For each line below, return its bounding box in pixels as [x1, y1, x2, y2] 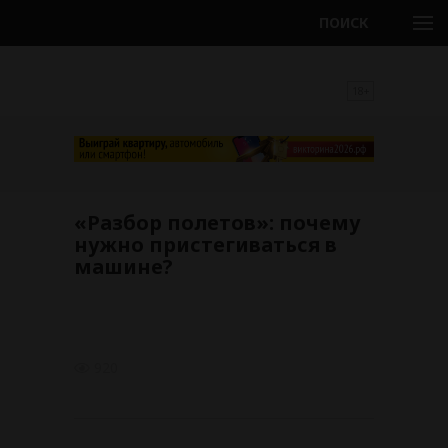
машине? [74, 253, 173, 281]
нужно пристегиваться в [74, 231, 337, 259]
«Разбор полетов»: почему [74, 209, 361, 237]
